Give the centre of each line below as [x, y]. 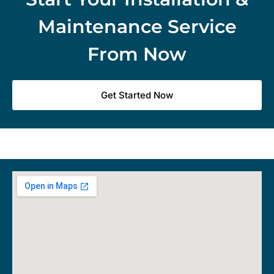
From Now [137, 54]
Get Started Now [137, 95]
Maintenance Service [137, 27]
